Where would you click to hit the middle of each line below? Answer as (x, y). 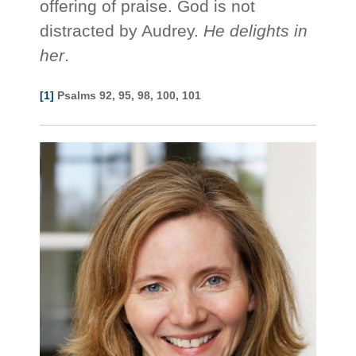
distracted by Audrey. (122, 31)
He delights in (256, 31)
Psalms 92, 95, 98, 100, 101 (128, 96)
